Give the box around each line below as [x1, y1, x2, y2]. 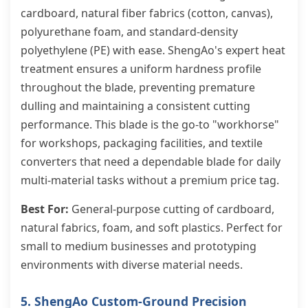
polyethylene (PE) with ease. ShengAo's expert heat [21, 43, 285, 58]
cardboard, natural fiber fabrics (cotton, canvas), [21, 5, 273, 21]
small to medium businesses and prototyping [21, 239, 256, 254]
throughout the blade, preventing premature [21, 80, 255, 95]
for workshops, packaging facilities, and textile [21, 135, 263, 151]
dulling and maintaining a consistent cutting [21, 98, 250, 113]
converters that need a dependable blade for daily [21, 154, 280, 169]
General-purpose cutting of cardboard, [69, 201, 274, 217]
